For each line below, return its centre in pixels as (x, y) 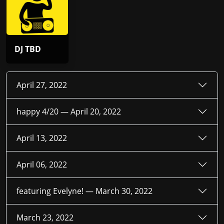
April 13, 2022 (42, 138)
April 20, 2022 (96, 111)
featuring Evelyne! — (56, 191)
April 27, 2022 (42, 85)
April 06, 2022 (42, 164)
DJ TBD (28, 49)
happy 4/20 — (43, 111)
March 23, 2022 (45, 217)
